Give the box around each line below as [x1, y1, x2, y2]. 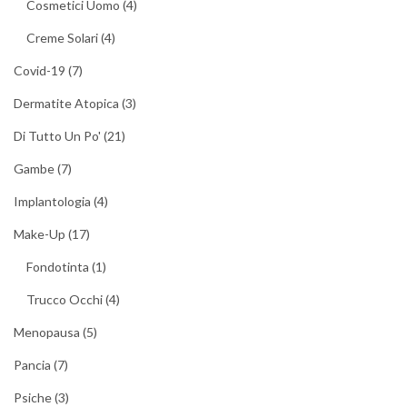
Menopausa [14, 323, 80, 340]
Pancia [14, 356, 51, 372]
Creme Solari [26, 29, 98, 45]
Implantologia [14, 193, 91, 209]
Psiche [14, 389, 52, 405]
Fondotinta [26, 258, 89, 274]
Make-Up [14, 225, 65, 242]
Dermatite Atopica [14, 94, 119, 111]
